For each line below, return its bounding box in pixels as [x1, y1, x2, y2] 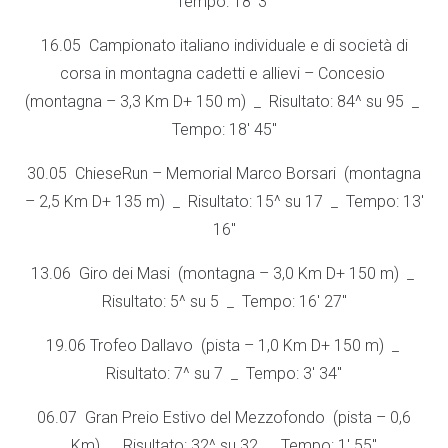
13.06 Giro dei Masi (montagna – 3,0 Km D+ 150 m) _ [30, 264, 418, 283]
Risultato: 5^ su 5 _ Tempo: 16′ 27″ [101, 292, 347, 311]
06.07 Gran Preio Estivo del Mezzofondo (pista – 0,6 [37, 408, 411, 427]
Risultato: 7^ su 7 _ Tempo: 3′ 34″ [106, 364, 342, 383]
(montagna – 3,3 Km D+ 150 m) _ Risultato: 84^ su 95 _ [25, 92, 423, 111]
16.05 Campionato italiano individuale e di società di [40, 36, 408, 55]
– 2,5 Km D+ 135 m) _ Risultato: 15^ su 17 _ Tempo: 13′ [24, 192, 424, 211]
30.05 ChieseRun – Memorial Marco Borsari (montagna [27, 164, 421, 183]
